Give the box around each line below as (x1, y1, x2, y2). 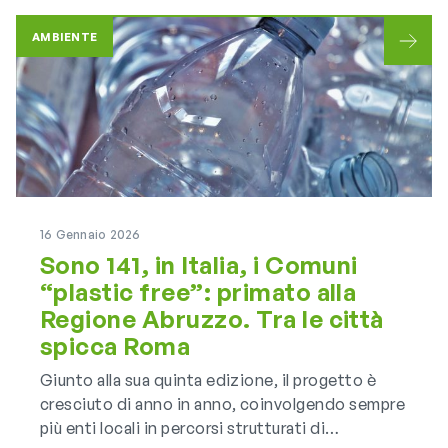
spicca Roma (40, 331, 191, 361)
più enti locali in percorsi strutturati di (40, 418, 326, 438)
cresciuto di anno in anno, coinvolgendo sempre (40, 394, 406, 414)
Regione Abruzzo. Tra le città (40, 304, 384, 334)
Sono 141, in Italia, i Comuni (40, 250, 358, 280)
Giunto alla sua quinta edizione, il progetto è (40, 370, 377, 390)
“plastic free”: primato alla (40, 277, 357, 307)
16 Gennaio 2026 (40, 227, 141, 242)
